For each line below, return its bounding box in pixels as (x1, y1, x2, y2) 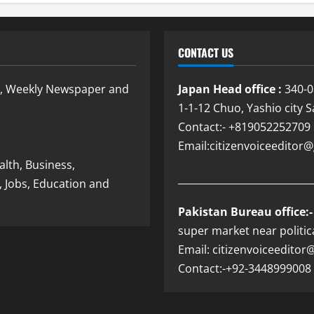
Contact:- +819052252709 (178, 119, 310, 135)
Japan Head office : (178, 81, 282, 97)
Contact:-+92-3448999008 (178, 261, 311, 277)
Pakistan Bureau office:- (178, 204, 313, 220)
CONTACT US (178, 44, 233, 62)
